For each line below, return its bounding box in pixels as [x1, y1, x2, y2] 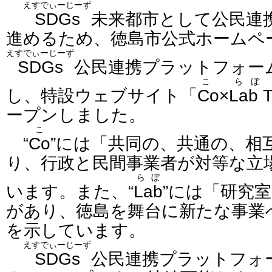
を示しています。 [6, 220, 146, 240]
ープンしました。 [6, 105, 146, 124]
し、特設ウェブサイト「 [6, 86, 197, 105]
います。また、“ [6, 182, 134, 201]
